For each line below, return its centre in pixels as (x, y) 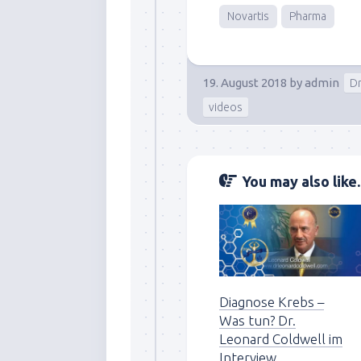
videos (226, 107)
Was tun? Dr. (257, 321)
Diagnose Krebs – (272, 302)
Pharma (308, 16)
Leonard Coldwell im (281, 339)
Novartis (248, 16)
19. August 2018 (245, 82)
